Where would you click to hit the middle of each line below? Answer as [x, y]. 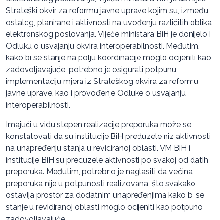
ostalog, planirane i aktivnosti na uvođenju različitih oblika [109, 23]
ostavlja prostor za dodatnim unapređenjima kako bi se [105, 195]
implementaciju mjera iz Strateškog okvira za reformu [102, 82]
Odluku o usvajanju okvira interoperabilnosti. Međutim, [103, 46]
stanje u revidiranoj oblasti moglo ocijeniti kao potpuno [104, 207]
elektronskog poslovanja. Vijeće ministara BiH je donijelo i [108, 34]
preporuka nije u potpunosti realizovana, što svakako [101, 184]
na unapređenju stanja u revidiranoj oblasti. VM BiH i [98, 148]
